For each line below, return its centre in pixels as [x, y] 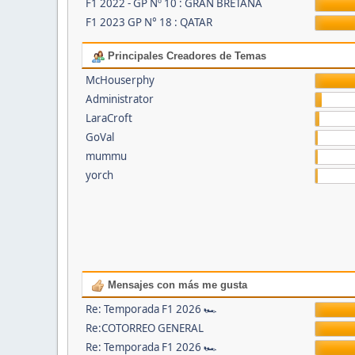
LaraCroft [109, 118]
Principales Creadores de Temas [185, 56]
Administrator [119, 99]
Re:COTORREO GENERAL [144, 328]
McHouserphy [120, 80]
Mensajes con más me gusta [176, 285]
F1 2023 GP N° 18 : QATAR [149, 23]
